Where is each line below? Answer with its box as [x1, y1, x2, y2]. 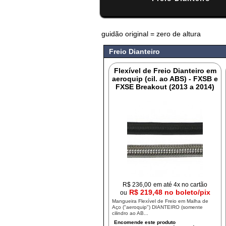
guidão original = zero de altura [101, 30, 201, 38]
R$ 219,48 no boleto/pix [129, 188, 210, 196]
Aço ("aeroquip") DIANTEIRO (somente [112, 204, 203, 210]
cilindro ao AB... [112, 210, 149, 216]
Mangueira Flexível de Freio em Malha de [112, 198, 209, 204]
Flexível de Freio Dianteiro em [114, 67, 216, 75]
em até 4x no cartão [153, 181, 208, 188]
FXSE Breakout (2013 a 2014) [116, 83, 215, 91]
